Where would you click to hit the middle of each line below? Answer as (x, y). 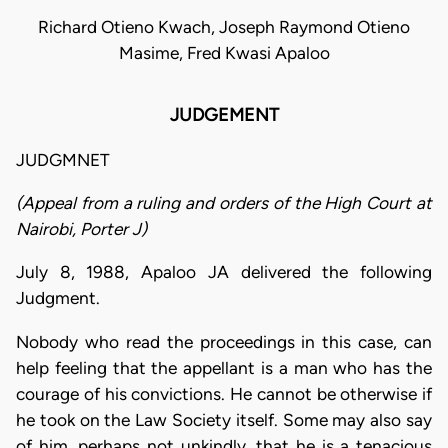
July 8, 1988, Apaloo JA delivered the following (224, 272)
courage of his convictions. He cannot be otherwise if (224, 393)
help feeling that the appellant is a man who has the (224, 367)
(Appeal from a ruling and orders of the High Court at (224, 203)
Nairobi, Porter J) (81, 229)
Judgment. (58, 298)
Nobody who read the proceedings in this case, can (224, 341)
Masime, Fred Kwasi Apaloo (224, 53)
